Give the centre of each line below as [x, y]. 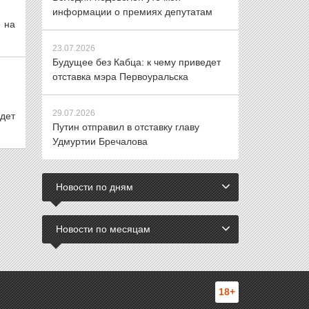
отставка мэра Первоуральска [120, 77]
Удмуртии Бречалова [100, 141]
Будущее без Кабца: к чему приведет [137, 62]
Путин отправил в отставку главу [126, 127]
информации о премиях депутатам [132, 12]
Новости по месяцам [103, 229]
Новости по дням [94, 187]
